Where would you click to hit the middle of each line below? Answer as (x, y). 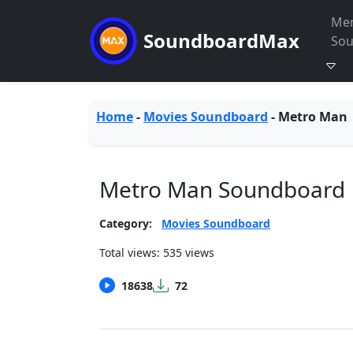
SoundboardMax (221, 41)
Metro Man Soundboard (222, 189)
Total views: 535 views (157, 253)
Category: (126, 223)
